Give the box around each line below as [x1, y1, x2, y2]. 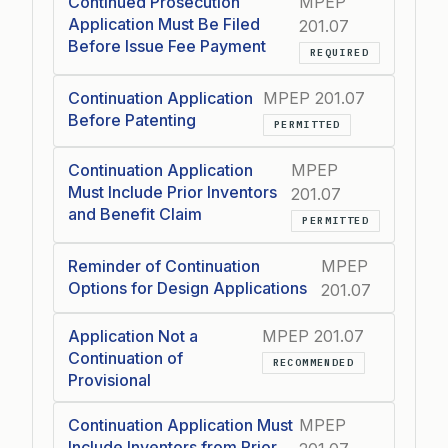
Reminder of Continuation [68, 256, 260, 276]
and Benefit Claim [68, 204, 202, 224]
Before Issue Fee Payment [68, 36, 266, 56]
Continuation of [68, 348, 183, 368]
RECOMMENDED [272, 356, 355, 369]
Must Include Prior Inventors [68, 182, 277, 202]
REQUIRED [309, 46, 369, 59]
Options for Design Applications [68, 278, 307, 298]
